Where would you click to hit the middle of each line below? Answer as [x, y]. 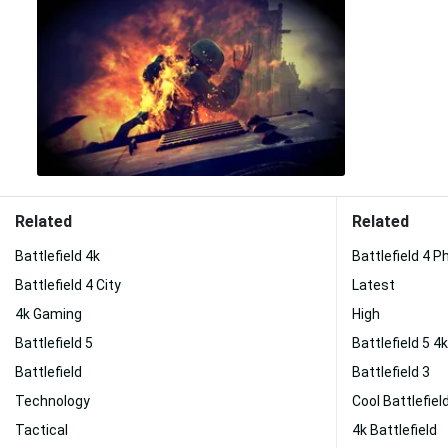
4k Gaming [48, 314]
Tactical [41, 430]
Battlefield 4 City [68, 285]
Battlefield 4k [57, 256]
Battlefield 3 [391, 372]
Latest [373, 285]
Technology [52, 401]
